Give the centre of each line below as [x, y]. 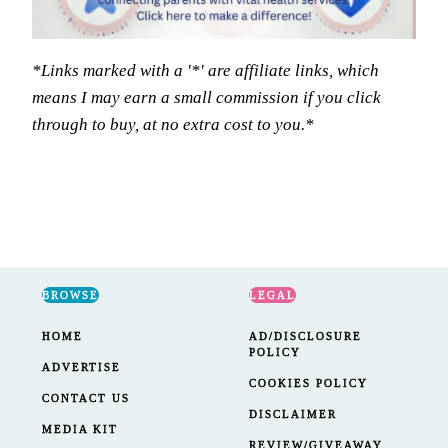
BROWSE [70, 295]
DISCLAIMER [293, 414]
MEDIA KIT [80, 429]
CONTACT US [86, 398]
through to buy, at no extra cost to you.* [173, 124]
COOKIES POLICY [308, 383]
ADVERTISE [81, 367]
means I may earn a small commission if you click [206, 97]
